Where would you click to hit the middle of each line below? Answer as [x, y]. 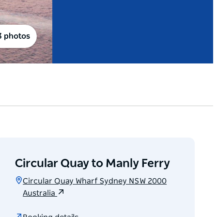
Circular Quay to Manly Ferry [93, 164]
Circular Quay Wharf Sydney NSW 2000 [95, 181]
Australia [40, 194]
